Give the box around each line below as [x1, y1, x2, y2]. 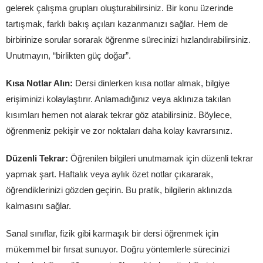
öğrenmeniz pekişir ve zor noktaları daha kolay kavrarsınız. [6, 126, 232, 136]
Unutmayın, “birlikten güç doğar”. [6, 50, 131, 60]
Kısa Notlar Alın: [6, 78, 73, 88]
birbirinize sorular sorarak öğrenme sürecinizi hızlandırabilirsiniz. [6, 35, 251, 45]
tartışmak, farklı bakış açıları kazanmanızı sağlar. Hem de [6, 19, 228, 29]
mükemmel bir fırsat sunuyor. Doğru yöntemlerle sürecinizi [6, 244, 230, 254]
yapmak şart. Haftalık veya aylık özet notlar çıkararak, [6, 169, 213, 179]
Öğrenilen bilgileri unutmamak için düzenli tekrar [68, 153, 253, 163]
